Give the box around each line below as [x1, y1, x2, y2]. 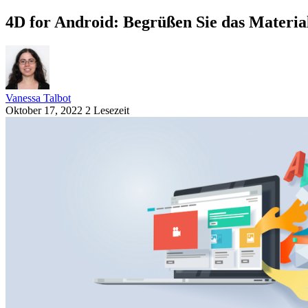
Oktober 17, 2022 [5, 104, 82, 116]
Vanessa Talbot [5, 91, 71, 104]
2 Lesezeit [85, 104, 129, 116]
